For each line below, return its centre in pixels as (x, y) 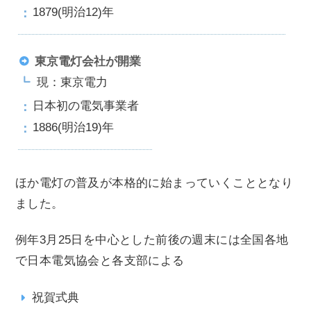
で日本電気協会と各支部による (100, 261)
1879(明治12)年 (73, 12)
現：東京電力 (73, 82)
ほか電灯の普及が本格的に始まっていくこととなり (154, 183)
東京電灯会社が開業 (88, 62)
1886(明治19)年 (73, 127)
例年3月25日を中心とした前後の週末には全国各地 (152, 240)
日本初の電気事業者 (86, 106)
